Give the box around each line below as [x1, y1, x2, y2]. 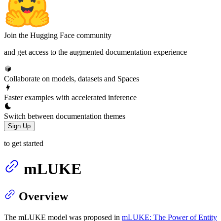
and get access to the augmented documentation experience [4, 47, 187, 56]
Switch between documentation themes [4, 111, 125, 120]
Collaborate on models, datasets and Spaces [4, 74, 139, 83]
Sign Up [8, 122, 31, 130]
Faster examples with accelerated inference [4, 93, 137, 102]
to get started [4, 139, 43, 147]
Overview [19, 190, 68, 203]
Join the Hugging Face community [4, 31, 111, 39]
